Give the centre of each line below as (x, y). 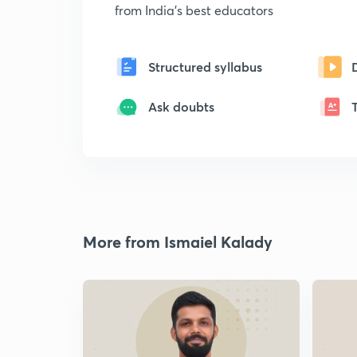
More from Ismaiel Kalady (178, 242)
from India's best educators (194, 10)
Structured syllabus (205, 67)
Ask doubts (181, 106)
